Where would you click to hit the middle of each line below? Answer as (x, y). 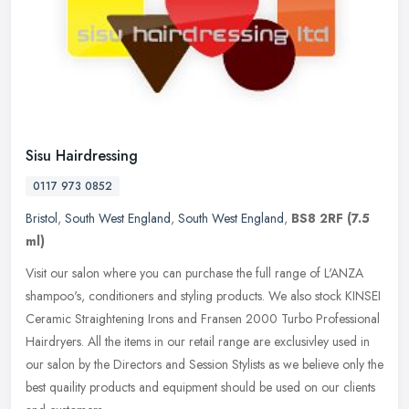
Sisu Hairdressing (82, 156)
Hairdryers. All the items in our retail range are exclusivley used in (198, 342)
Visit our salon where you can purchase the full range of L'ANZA (194, 273)
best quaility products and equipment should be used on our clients (200, 388)
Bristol (42, 219)
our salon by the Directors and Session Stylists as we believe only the (204, 365)
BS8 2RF (317, 219)
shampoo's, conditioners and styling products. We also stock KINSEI (203, 296)
